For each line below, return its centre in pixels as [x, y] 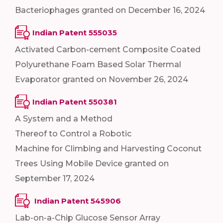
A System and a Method [64, 118]
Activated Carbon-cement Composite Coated [108, 49]
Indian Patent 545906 [77, 201]
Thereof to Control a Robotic [73, 133]
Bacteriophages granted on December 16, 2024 [111, 10]
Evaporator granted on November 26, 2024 [103, 79]
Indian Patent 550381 [75, 102]
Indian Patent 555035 [75, 32]
